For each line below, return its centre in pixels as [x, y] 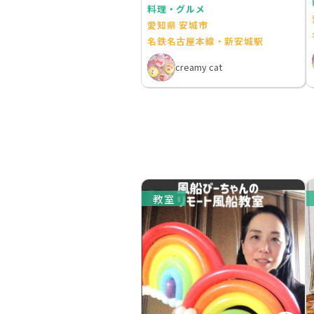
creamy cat [198, 67]
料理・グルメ [176, 8]
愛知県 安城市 [177, 25]
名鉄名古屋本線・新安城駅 [205, 41]
